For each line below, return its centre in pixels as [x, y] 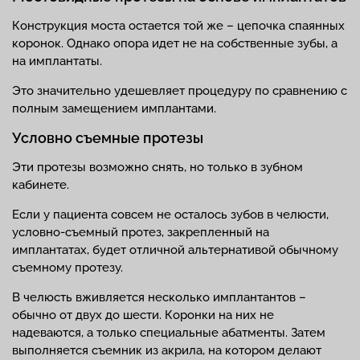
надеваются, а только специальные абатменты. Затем [169, 333]
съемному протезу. [67, 268]
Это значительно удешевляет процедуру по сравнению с [180, 91]
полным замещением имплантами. [114, 108]
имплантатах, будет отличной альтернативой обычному [175, 250]
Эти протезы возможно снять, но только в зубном [157, 167]
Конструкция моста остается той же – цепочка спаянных [178, 26]
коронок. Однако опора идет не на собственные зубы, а [175, 43]
